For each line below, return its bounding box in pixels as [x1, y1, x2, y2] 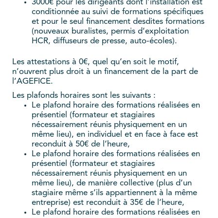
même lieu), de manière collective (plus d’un [32, 179, 192, 187]
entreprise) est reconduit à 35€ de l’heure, [32, 198, 184, 207]
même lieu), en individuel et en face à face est [32, 130, 198, 139]
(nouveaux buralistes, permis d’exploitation [32, 27, 189, 36]
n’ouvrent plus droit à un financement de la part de [12, 67, 198, 76]
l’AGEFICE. [12, 77, 53, 86]
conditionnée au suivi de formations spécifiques [32, 7, 203, 16]
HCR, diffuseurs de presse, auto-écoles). [32, 36, 177, 45]
